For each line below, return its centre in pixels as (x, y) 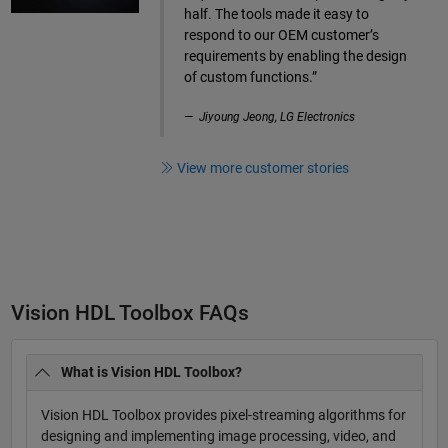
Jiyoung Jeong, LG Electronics (277, 117)
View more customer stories (263, 167)
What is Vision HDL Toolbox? (151, 372)
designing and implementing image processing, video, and (218, 436)
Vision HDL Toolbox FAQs (129, 313)
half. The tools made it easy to (277, 15)
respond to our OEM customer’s (282, 36)
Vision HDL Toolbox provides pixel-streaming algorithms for (223, 415)
